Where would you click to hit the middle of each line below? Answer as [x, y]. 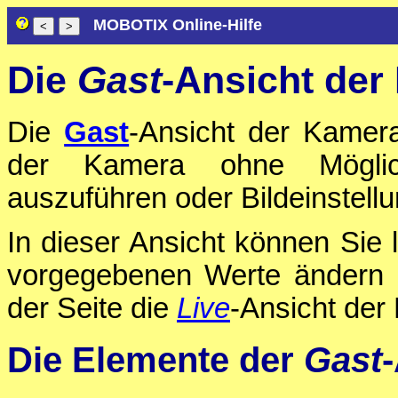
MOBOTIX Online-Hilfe [178, 25]
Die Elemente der [155, 359]
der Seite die [92, 309]
